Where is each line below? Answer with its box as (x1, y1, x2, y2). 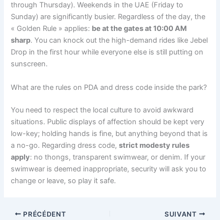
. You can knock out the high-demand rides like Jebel (30, 36, 208, 45)
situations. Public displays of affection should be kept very (11, 117, 205, 126)
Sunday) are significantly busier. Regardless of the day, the (11, 12, 206, 22)
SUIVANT (165, 210, 199, 218)
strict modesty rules (119, 140, 190, 150)
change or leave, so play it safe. (11, 176, 116, 185)
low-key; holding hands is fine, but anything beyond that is (11, 129, 208, 138)
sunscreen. (11, 59, 48, 69)
